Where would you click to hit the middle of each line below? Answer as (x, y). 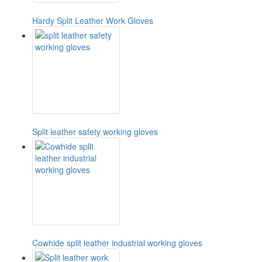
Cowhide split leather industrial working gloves (117, 243)
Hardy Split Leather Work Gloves (93, 21)
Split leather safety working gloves (95, 132)
